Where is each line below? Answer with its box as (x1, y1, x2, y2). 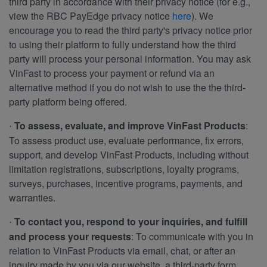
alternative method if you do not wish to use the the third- (9, 80, 246, 94)
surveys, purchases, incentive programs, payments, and (9, 176, 243, 190)
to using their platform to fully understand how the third (9, 37, 236, 51)
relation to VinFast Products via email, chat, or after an (9, 243, 235, 257)
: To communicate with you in (131, 229, 253, 243)
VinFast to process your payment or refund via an (9, 66, 215, 80)
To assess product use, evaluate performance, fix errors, (9, 133, 244, 147)
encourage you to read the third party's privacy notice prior (9, 23, 252, 37)
